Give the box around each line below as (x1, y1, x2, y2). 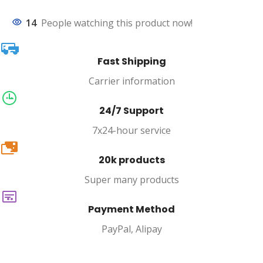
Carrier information (88, 75, 175, 87)
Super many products (84, 173, 179, 186)
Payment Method (88, 203, 175, 216)
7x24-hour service (92, 124, 171, 137)
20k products (98, 153, 165, 167)
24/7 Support (99, 104, 164, 117)
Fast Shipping (97, 55, 166, 68)
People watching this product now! (41, 16, 193, 29)
